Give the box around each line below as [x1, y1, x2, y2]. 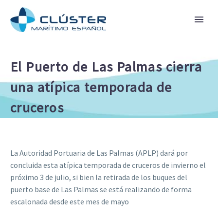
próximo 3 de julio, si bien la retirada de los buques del [10, 172, 187, 182]
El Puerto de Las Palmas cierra [10, 58, 202, 75]
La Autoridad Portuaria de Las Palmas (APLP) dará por [10, 147, 188, 158]
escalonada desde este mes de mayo [10, 196, 129, 206]
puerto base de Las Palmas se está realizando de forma [10, 184, 192, 194]
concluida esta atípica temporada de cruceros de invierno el [10, 160, 206, 170]
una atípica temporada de [10, 78, 172, 96]
